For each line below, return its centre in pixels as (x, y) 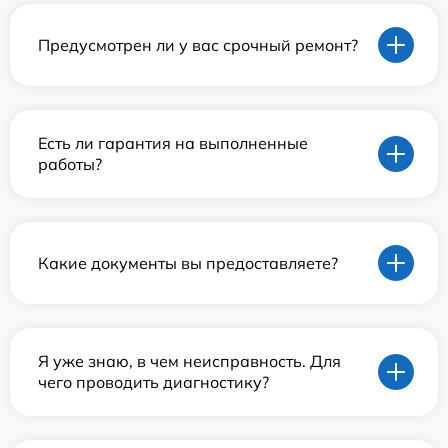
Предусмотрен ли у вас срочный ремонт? (198, 44)
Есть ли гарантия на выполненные (173, 143)
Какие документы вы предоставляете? (188, 262)
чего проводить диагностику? (153, 382)
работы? (70, 164)
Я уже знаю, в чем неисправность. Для (189, 361)
